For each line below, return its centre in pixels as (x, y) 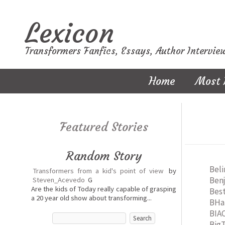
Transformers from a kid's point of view (98, 171)
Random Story (104, 156)
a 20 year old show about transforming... (91, 198)
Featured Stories (104, 127)
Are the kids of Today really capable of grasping (104, 189)
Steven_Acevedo (59, 180)
